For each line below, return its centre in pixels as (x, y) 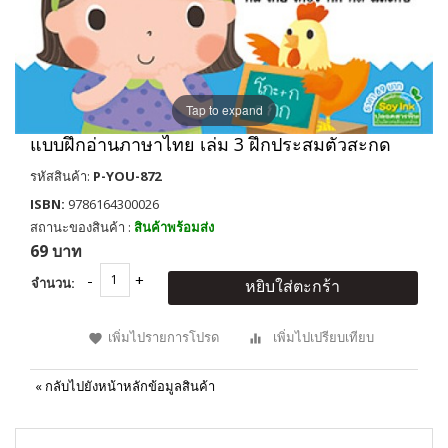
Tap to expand (224, 110)
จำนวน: (52, 282)
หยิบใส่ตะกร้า (292, 285)
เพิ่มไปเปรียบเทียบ (323, 336)
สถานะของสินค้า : (82, 226)
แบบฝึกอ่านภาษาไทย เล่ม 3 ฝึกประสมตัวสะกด (210, 143)
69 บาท (56, 250)
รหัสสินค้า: (61, 175)
